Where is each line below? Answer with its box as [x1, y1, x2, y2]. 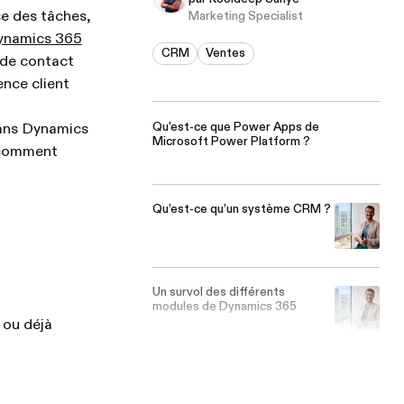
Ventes [206, 48, 246, 60]
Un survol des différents [152, 287, 286, 299]
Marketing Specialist [188, 10, 304, 23]
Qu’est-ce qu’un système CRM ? [152, 204, 332, 216]
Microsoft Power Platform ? [152, 135, 311, 148]
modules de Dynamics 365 [152, 301, 298, 314]
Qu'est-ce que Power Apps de [152, 121, 320, 133]
